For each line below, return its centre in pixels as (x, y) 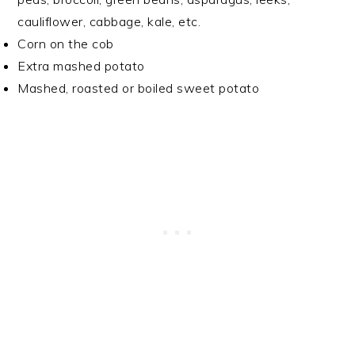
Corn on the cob (66, 43)
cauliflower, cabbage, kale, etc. (109, 21)
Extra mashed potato (81, 65)
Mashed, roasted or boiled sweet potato (139, 88)
